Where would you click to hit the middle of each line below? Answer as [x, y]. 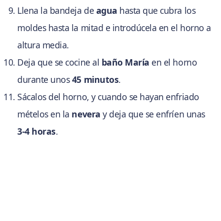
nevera [86, 114]
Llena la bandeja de [57, 10]
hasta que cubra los [156, 10]
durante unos [45, 79]
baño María [125, 62]
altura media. [43, 45]
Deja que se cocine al [59, 62]
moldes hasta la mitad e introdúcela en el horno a [114, 27]
